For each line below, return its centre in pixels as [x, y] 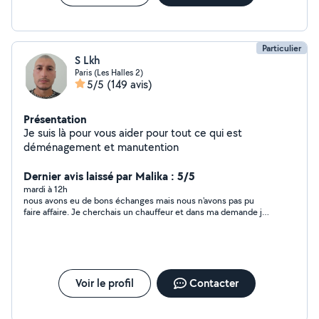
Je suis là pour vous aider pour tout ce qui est [133, 133]
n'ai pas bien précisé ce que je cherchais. [103, 223]
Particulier [282, 48]
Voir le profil [104, 283]
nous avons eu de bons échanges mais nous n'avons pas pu [139, 200]
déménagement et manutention [101, 147]
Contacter [214, 283]
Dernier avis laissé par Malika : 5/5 [109, 176]
